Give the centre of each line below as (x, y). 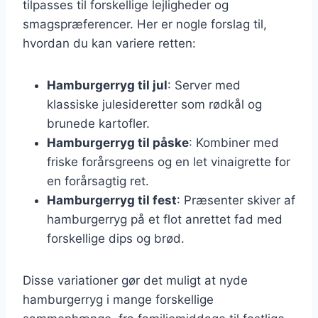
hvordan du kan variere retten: (109, 43)
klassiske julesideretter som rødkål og (154, 104)
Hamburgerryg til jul (107, 85)
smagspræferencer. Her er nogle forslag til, (145, 24)
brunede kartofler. (98, 123)
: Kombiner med (234, 142)
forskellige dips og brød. (116, 238)
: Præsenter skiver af (236, 200)
